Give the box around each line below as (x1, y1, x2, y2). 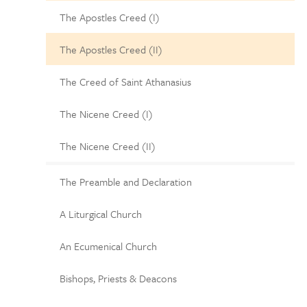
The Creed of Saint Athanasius (60, 74, 192, 89)
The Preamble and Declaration (60, 174, 193, 189)
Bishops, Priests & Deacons (60, 271, 177, 286)
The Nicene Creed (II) (60, 138, 156, 153)
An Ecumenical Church (60, 238, 158, 254)
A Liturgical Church (60, 206, 143, 221)
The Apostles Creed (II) (60, 42, 163, 57)
